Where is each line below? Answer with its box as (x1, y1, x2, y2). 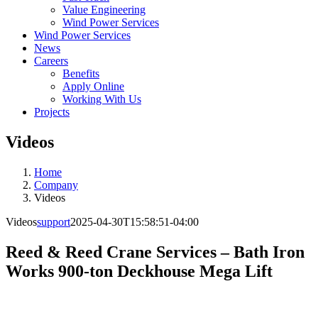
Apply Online (62, 80, 124, 92)
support (37, 215, 70, 228)
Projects (34, 106, 70, 118)
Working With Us (62, 93, 141, 105)
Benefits (62, 67, 99, 79)
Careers (34, 55, 68, 67)
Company (34, 178, 78, 191)
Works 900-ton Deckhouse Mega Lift (6, 261, 273, 280)
